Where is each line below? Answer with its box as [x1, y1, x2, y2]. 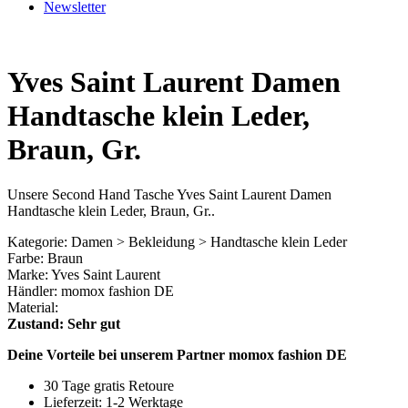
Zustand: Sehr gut [7, 315, 120, 331]
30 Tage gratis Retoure [44, 377, 174, 393]
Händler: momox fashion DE [7, 282, 174, 299]
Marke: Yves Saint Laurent [7, 266, 160, 282]
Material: [7, 299, 58, 315]
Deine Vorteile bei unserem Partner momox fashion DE [7, 346, 347, 362]
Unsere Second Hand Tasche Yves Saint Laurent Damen [7, 186, 331, 202]
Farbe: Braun [7, 250, 83, 266]
